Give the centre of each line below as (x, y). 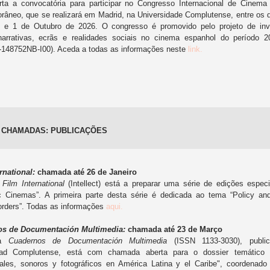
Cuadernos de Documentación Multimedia (88, 241)
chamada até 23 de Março (176, 229)
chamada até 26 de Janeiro (87, 172)
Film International (33, 184)
